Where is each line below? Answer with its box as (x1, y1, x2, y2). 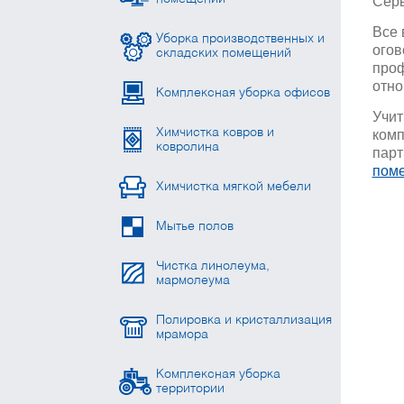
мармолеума (155, 274, 230, 287)
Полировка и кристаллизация (155, 314, 332, 326)
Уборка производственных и (155, 32, 325, 45)
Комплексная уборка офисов (155, 87, 330, 99)
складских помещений (155, 47, 291, 60)
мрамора (155, 328, 208, 341)
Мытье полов (155, 220, 234, 233)
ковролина (155, 141, 219, 153)
